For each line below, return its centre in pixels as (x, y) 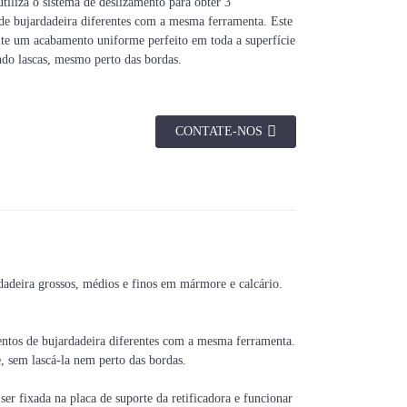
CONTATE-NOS (219, 131)
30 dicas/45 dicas (175, 255)
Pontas (175, 226)
